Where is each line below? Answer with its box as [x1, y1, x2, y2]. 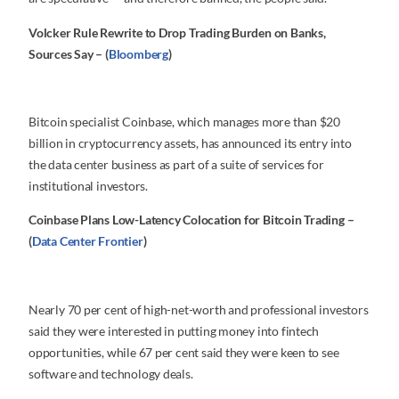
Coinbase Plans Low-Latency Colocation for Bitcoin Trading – [28, 212, 354, 228]
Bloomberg [108, 45, 168, 61]
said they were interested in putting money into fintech [28, 322, 320, 338]
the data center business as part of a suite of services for [28, 157, 324, 173]
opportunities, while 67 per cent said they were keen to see [28, 344, 339, 360]
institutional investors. [28, 178, 148, 194]
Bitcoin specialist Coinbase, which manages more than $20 [28, 114, 341, 130]
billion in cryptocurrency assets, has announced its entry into [28, 135, 352, 151]
